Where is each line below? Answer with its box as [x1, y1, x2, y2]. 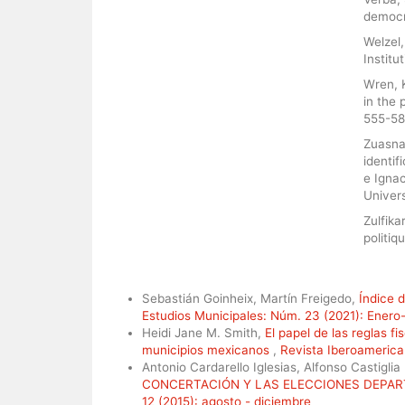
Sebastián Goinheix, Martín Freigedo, [142, 290, 359, 306]
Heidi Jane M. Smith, [142, 325, 265, 340]
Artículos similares [111, 276, 197, 287]
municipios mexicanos [142, 342, 273, 357]
